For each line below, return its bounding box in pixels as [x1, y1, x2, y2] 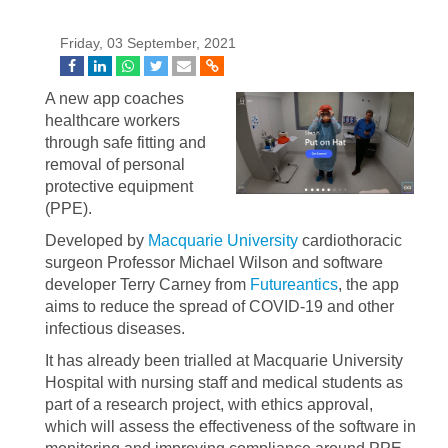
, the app [338, 276, 399, 293]
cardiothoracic [298, 232, 402, 249]
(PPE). [45, 200, 92, 217]
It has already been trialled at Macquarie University [45, 352, 403, 369]
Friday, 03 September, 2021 [60, 36, 236, 51]
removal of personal [45, 156, 185, 173]
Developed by [45, 232, 148, 249]
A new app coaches [45, 90, 184, 107]
